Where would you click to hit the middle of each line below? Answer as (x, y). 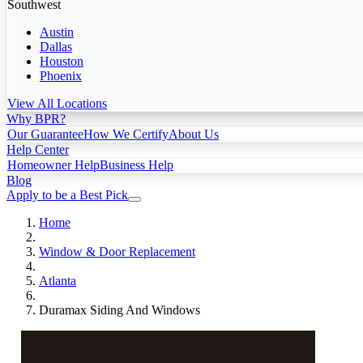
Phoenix (61, 75)
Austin (57, 32)
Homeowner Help (53, 164)
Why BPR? (36, 118)
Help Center (38, 149)
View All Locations (57, 103)
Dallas (56, 46)
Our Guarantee (45, 134)
